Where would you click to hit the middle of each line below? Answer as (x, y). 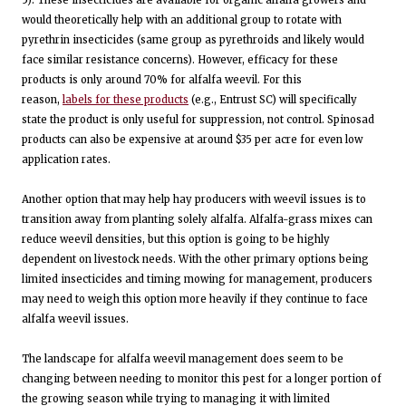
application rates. (66, 159)
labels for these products (126, 99)
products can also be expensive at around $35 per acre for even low (192, 139)
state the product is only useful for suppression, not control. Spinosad (198, 119)
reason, (42, 99)
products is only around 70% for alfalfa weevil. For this (162, 79)
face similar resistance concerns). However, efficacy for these (180, 59)
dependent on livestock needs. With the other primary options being (195, 259)
